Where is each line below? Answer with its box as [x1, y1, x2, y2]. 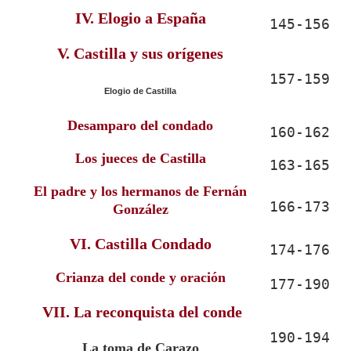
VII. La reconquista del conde [42, 303, 242, 320]
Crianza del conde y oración [55, 270, 226, 285]
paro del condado [108, 118, 213, 133]
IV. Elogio [74, 9, 145, 27]
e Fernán [193, 183, 247, 199]
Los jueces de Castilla [74, 150, 206, 166]
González [112, 201, 168, 217]
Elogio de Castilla [104, 86, 176, 96]
